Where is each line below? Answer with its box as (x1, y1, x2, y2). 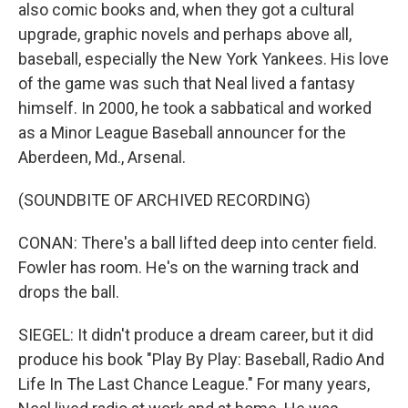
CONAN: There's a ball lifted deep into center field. (18, 233, 377, 252)
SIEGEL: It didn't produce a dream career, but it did (18, 325, 373, 344)
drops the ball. (18, 282, 119, 301)
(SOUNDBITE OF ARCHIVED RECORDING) (18, 190, 311, 209)
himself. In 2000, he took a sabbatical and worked (18, 98, 372, 117)
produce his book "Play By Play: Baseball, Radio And (18, 350, 384, 369)
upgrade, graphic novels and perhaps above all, (18, 25, 352, 44)
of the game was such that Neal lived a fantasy (18, 74, 355, 93)
